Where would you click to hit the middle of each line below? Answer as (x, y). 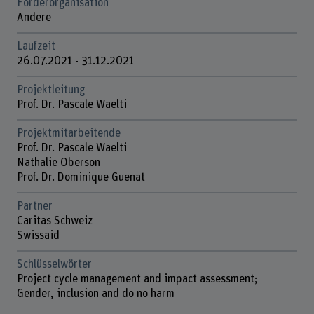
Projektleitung (50, 90)
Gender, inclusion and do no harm (95, 294)
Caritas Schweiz (56, 221)
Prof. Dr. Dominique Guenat (81, 178)
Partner (34, 206)
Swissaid (38, 236)
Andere (34, 18)
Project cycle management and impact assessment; (137, 279)
